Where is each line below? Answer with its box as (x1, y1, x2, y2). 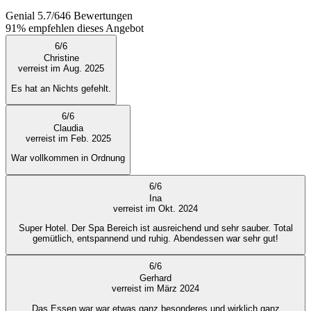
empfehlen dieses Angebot (28, 22, 144, 35)
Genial (6, 10, 35, 22)
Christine (43, 53, 79, 64)
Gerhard (140, 273, 171, 284)
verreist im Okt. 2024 (113, 203, 198, 214)
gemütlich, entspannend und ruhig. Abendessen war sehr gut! (174, 233, 278, 244)
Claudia (53, 122, 83, 133)
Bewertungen (71, 10, 133, 22)
